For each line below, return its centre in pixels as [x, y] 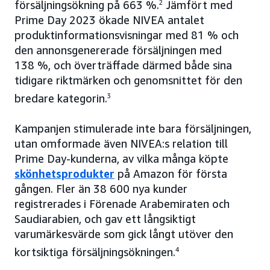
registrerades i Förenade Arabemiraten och [122, 204]
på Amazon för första [171, 174]
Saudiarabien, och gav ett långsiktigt [105, 219]
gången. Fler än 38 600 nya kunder [101, 189]
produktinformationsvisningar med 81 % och [127, 35]
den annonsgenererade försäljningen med [118, 50]
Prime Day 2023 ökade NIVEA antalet [109, 20]
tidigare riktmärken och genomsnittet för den [128, 80]
